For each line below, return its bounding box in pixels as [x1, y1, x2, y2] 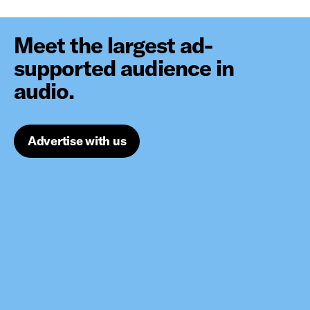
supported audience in [14, 54, 234, 82]
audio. [14, 77, 75, 104]
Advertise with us [28, 133, 127, 149]
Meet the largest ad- [14, 31, 212, 59]
